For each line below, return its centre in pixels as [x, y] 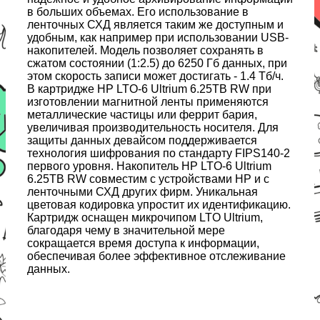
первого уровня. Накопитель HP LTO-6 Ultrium [149, 166]
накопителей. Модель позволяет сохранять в [145, 51]
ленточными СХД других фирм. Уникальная [142, 192]
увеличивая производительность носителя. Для [153, 128]
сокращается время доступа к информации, [143, 244]
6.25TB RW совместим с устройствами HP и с [148, 179]
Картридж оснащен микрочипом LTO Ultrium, [145, 218]
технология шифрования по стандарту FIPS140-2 [159, 154]
